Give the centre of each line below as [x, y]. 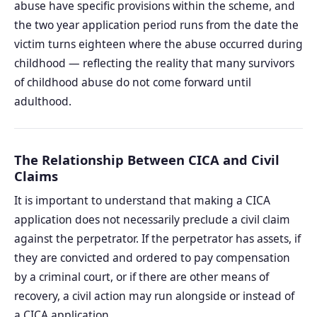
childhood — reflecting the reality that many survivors [154, 63]
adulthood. [43, 102]
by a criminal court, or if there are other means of [142, 276]
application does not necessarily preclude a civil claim [152, 219]
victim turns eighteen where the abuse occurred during [158, 44]
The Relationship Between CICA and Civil [147, 160]
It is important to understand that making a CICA [142, 200]
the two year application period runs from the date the [156, 25]
